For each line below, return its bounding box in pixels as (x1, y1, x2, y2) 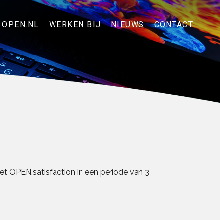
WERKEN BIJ (49, 20, 101, 29)
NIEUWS (110, 20, 144, 29)
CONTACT (154, 20, 193, 29)
